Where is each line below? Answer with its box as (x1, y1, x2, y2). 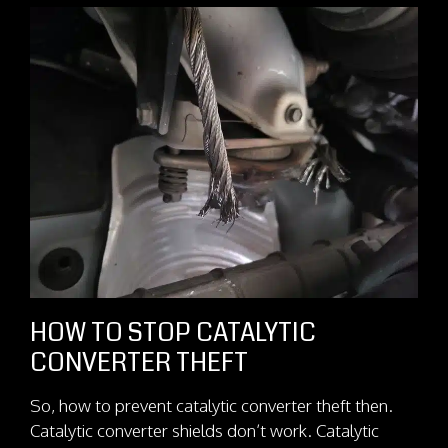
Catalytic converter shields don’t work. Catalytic (30, 420, 379, 442)
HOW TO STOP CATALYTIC (30, 315, 316, 352)
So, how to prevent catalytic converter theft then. (30, 395, 393, 417)
